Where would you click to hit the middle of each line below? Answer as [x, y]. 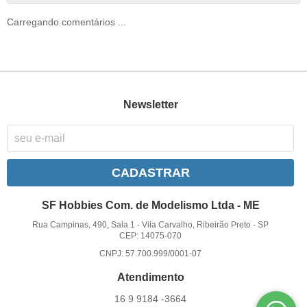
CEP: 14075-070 [151, 235]
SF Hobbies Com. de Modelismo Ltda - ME [150, 205]
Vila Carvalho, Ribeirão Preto [197, 224]
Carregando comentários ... [66, 22]
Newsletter [150, 105]
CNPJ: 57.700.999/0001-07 [151, 253]
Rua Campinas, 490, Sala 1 [84, 224]
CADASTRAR [150, 172]
